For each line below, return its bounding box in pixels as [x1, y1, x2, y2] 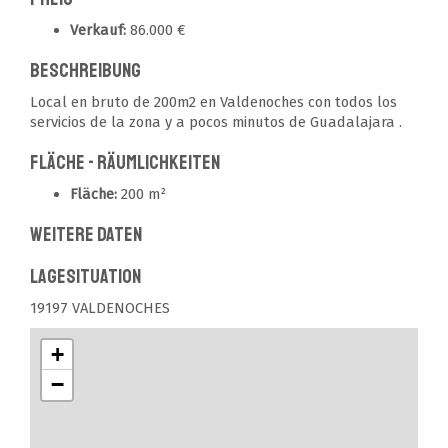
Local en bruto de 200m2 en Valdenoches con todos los [30, 93, 397, 111]
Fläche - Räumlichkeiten [30, 150, 220, 175]
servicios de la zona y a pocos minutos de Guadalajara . [30, 113, 402, 131]
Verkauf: [70, 21, 126, 39]
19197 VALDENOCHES [30, 299, 170, 317]
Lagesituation [30, 264, 141, 289]
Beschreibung [30, 58, 141, 83]
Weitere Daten [30, 222, 142, 247]
